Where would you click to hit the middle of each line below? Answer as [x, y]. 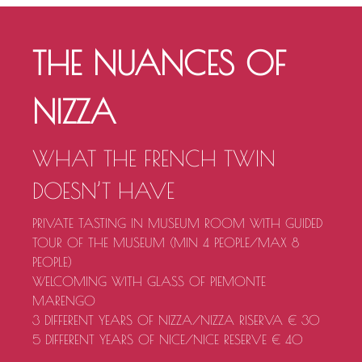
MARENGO [64, 301]
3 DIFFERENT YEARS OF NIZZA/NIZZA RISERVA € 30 [176, 320]
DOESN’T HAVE [103, 191]
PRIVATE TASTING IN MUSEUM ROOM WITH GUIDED [177, 223]
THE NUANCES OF [159, 63]
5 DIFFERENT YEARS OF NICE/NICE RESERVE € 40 [168, 340]
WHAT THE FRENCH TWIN [154, 159]
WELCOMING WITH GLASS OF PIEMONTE [149, 282]
